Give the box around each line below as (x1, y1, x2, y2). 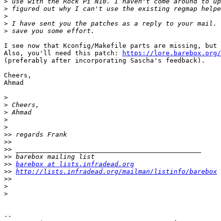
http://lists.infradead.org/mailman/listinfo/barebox (16, 168, 217, 176)
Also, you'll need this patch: (4, 49, 122, 57)
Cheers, (4, 72, 32, 79)
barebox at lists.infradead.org (16, 160, 134, 168)
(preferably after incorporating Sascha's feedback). (4, 57, 205, 65)
